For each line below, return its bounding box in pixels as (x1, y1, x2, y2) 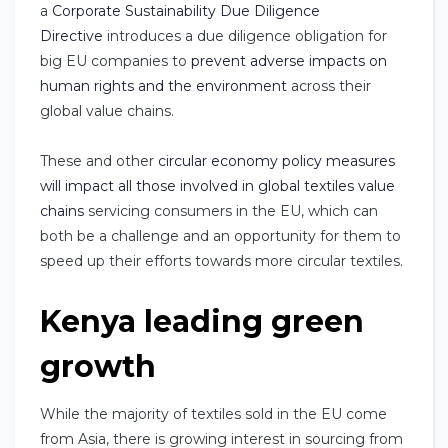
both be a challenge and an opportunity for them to (40, 227, 401, 246)
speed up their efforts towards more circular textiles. (40, 252, 403, 271)
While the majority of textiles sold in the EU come (40, 404, 387, 423)
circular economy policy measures (158, 152, 395, 171)
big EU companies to (40, 52, 191, 71)
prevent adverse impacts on (191, 52, 387, 71)
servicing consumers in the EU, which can (84, 202, 378, 221)
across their (291, 77, 371, 96)
